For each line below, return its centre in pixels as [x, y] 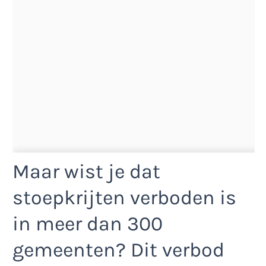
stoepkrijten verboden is [124, 198]
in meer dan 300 [88, 224]
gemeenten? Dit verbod [118, 250]
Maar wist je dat [86, 172]
